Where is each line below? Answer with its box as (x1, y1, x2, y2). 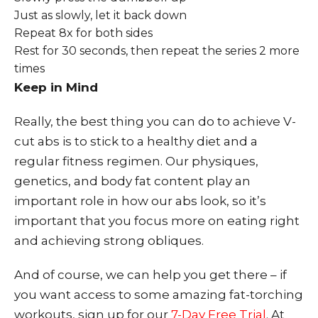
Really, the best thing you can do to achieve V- (14, 114, 296, 129)
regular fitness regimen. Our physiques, (14, 154, 258, 169)
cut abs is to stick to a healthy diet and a (14, 134, 258, 149)
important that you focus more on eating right (14, 214, 300, 229)
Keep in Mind (14, 80, 98, 95)
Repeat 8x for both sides (14, 26, 153, 40)
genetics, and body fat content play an (14, 174, 251, 189)
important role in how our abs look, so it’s (14, 194, 266, 209)
